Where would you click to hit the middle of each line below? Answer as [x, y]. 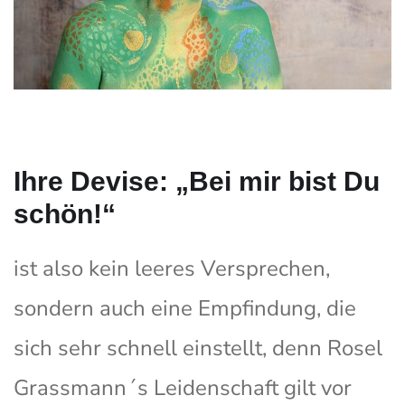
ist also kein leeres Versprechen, [172, 269]
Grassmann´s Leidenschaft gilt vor [183, 388]
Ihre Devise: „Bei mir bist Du [197, 182]
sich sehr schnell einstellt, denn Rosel [198, 348]
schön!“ [65, 214]
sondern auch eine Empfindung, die [185, 309]
